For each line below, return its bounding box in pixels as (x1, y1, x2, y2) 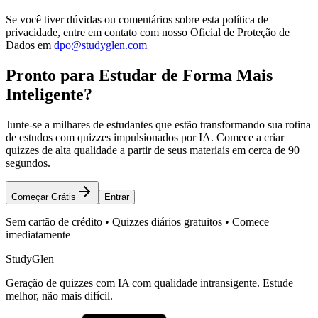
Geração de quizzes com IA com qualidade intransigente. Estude (6, 276, 293, 289)
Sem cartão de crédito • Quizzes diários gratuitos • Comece (6, 215, 269, 228)
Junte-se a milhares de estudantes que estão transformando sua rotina (6, 118, 311, 131)
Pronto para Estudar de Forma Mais (6, 65, 273, 84)
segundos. (6, 156, 50, 169)
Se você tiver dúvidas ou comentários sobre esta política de (6, 13, 268, 26)
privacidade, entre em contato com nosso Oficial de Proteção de (6, 26, 290, 38)
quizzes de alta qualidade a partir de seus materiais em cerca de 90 (6, 143, 300, 156)
